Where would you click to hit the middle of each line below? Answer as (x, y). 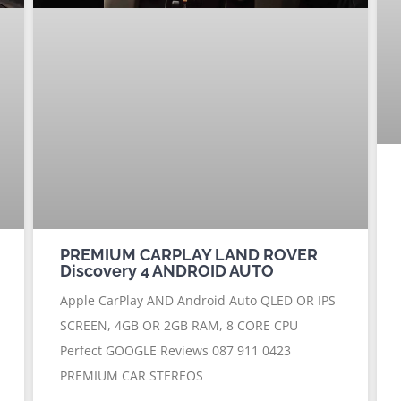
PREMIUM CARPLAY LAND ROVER (189, 254)
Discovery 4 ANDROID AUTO (167, 270)
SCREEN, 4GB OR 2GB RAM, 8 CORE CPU (179, 325)
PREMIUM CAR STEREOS (132, 375)
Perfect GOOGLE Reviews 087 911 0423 (176, 350)
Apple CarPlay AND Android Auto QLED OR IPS (198, 300)
